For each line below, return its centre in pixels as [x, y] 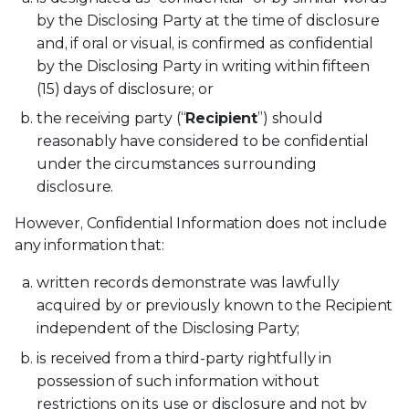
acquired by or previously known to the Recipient [215, 306]
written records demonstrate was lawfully [188, 283]
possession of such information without [178, 381]
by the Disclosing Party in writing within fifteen [204, 67]
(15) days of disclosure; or [125, 89]
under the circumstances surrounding [177, 164]
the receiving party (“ [111, 119]
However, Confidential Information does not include [201, 224]
